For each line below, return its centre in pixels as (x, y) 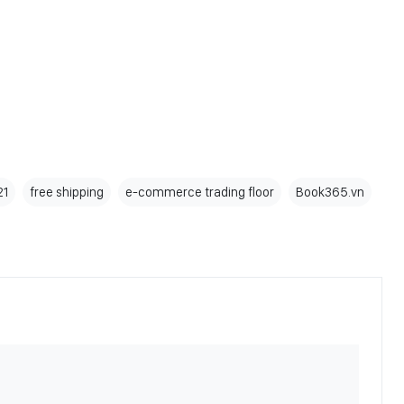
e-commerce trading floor (200, 193)
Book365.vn (330, 193)
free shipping (67, 193)
